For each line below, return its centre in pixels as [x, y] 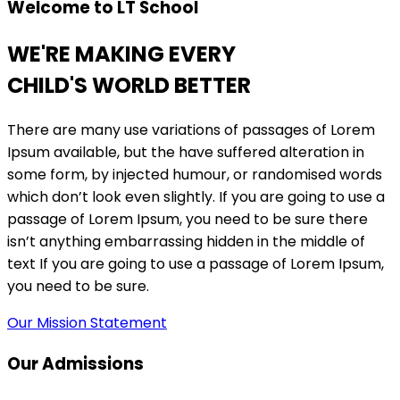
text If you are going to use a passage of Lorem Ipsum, [196, 264]
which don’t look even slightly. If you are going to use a [196, 197]
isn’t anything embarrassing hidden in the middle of [186, 242]
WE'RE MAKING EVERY [121, 54]
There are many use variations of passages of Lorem [191, 130]
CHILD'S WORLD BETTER [129, 86]
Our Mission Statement [87, 323]
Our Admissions [75, 363]
